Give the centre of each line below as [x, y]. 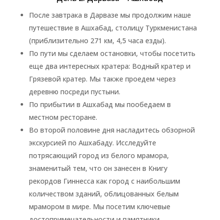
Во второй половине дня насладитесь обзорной [112, 130]
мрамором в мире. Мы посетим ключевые [99, 206]
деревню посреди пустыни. [74, 92]
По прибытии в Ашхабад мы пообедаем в [100, 104]
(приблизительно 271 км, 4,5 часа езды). [97, 41]
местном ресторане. [63, 117]
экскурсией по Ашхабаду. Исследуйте [92, 143]
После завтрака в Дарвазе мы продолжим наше [110, 15]
